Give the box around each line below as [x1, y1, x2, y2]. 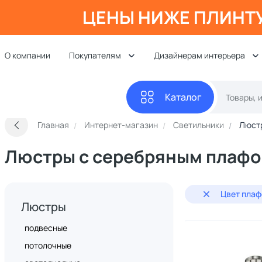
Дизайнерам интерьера [154, 50, 245, 61]
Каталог [164, 91, 202, 104]
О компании [5, 50, 50, 61]
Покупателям [69, 50, 121, 61]
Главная [37, 119, 69, 130]
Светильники [173, 119, 224, 130]
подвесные [25, 222, 67, 233]
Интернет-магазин [84, 119, 158, 130]
